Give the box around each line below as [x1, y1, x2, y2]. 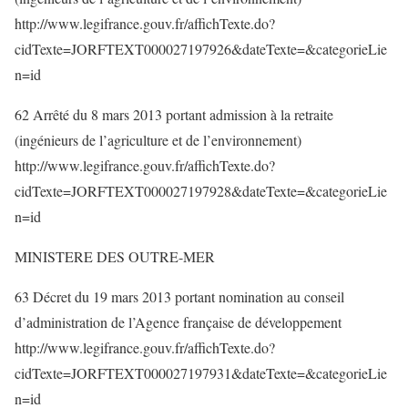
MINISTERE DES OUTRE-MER [15, 247, 215, 266]
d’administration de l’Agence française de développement [15, 312, 342, 331]
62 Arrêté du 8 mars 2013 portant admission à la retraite [15, 105, 333, 124]
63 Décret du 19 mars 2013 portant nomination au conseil [15, 287, 344, 306]
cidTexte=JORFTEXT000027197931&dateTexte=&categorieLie [15, 363, 387, 382]
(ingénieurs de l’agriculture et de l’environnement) [15, 130, 301, 149]
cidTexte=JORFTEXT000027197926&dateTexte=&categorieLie [15, 39, 387, 58]
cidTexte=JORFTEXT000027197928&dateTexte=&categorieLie [15, 181, 387, 200]
